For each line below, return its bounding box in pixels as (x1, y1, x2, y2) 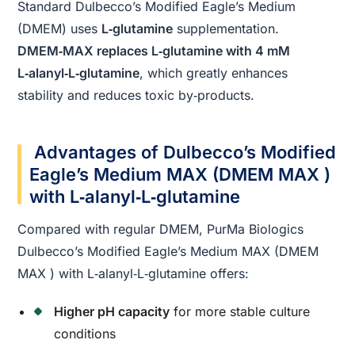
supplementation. (173, 20, 280, 36)
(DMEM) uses (17, 20, 102, 36)
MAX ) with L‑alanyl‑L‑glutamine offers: (17, 265, 250, 281)
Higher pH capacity (54, 303, 170, 319)
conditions (54, 325, 116, 342)
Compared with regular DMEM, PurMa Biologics (17, 220, 304, 237)
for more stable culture (170, 303, 311, 319)
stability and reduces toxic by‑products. (17, 86, 255, 103)
